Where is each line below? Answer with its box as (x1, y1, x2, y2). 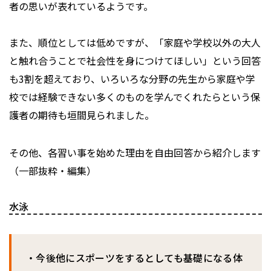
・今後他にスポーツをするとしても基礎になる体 (26, 250, 243, 266)
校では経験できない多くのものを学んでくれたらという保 (9, 90, 260, 105)
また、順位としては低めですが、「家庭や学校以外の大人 (9, 35, 261, 50)
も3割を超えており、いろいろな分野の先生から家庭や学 (9, 71, 255, 87)
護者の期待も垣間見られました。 (9, 108, 154, 123)
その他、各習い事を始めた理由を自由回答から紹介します (9, 145, 261, 160)
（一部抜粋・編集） (9, 163, 96, 178)
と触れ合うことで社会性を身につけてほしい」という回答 (9, 53, 261, 68)
